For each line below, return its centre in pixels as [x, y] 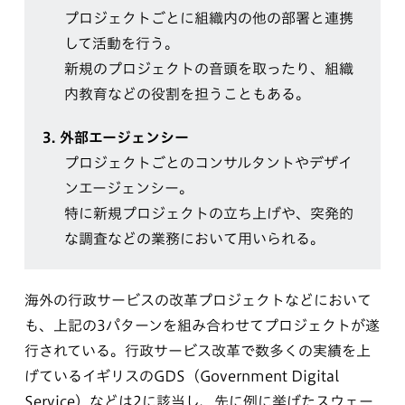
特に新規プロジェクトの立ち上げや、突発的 [208, 213]
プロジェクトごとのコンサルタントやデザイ [208, 162]
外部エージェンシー [124, 137]
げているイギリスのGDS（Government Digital [181, 376]
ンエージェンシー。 [128, 188]
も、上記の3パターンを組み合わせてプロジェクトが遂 [202, 325]
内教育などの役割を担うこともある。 [187, 94]
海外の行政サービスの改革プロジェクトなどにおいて [198, 300]
